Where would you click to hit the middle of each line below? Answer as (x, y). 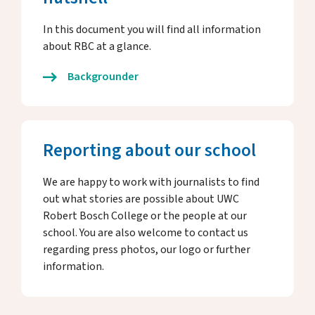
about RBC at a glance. (97, 46)
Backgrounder (103, 77)
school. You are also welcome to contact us (146, 233)
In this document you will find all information (152, 30)
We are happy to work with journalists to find (151, 182)
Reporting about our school (149, 150)
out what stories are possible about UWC (141, 199)
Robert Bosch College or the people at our (145, 216)
